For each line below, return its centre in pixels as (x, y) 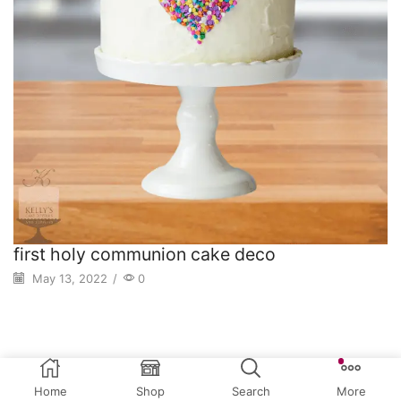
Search (251, 391)
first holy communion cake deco (145, 254)
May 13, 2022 (68, 278)
